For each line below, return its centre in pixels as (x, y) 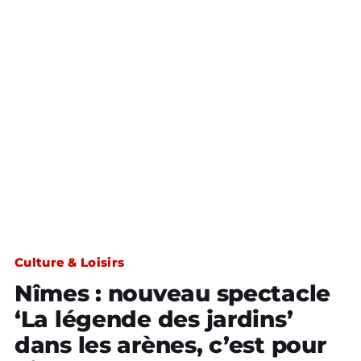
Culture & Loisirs (70, 262)
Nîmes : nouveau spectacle (172, 293)
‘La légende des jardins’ (154, 319)
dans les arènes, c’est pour (170, 345)
